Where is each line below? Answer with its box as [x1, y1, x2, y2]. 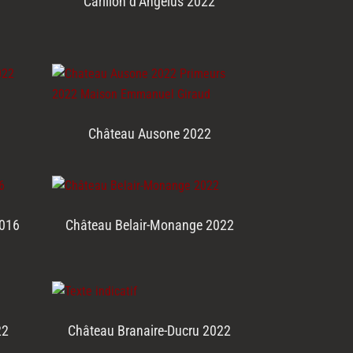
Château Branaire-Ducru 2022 [68, 322, 232, 340]
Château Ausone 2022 [87, 125, 211, 143]
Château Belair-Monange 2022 [65, 217, 234, 234]
